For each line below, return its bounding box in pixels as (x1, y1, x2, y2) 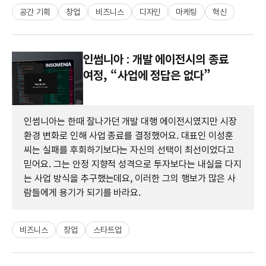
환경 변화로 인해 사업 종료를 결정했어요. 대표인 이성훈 (24, 129, 233, 141)
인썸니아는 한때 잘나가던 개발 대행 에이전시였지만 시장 (24, 115, 237, 127)
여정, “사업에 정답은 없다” (83, 68, 211, 83)
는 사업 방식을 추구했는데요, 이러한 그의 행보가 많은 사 (24, 172, 236, 184)
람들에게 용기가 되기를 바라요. (24, 186, 141, 198)
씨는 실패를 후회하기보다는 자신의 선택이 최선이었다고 (24, 144, 235, 156)
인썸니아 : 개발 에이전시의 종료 (83, 52, 229, 66)
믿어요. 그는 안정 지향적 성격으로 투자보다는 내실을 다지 (24, 158, 242, 170)
